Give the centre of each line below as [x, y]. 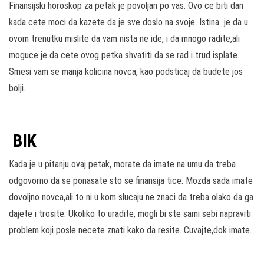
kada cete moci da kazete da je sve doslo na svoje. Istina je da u [128, 22]
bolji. [17, 88]
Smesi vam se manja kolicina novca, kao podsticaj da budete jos [126, 72]
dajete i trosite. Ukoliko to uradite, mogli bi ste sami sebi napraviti [130, 214]
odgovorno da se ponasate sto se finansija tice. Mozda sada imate [131, 181]
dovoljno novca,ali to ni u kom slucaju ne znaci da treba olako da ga [131, 197]
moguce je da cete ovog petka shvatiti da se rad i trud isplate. [124, 55]
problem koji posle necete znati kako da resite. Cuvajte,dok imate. [130, 230]
